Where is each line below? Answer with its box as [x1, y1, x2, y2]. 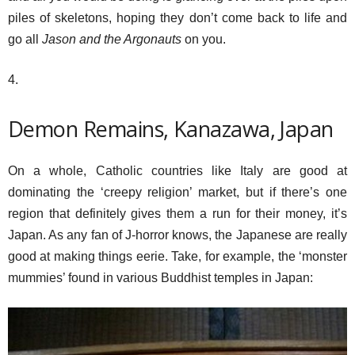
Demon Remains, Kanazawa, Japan [8, 114, 334, 143]
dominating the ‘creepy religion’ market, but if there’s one [8, 185, 347, 199]
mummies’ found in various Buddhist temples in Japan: [8, 271, 313, 284]
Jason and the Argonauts [42, 32, 181, 46]
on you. [181, 32, 226, 46]
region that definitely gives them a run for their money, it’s [8, 207, 347, 220]
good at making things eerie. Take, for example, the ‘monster [8, 250, 347, 263]
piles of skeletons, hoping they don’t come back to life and [8, 11, 347, 25]
